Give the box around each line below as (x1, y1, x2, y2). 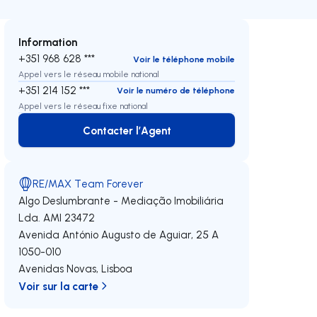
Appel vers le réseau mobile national (18, 69, 160, 79)
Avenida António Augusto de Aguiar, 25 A (18, 228, 219, 241)
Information (18, 35, 78, 49)
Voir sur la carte (18, 279, 99, 293)
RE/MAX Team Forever (33, 177, 144, 190)
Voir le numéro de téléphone (116, 85, 235, 96)
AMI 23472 (43, 211, 96, 224)
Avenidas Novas (18, 262, 97, 275)
